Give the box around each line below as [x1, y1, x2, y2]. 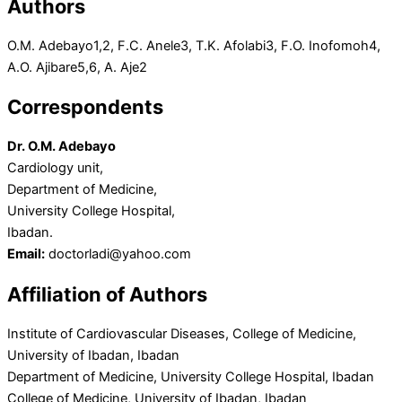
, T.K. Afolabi [188, 38, 266, 55]
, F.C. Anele [110, 38, 180, 55]
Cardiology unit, [7, 160, 103, 177]
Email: [7, 246, 45, 263]
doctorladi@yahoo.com [45, 246, 191, 263]
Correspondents [7, 95, 163, 119]
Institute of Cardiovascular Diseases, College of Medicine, [7, 325, 356, 342]
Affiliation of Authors [7, 282, 207, 306]
